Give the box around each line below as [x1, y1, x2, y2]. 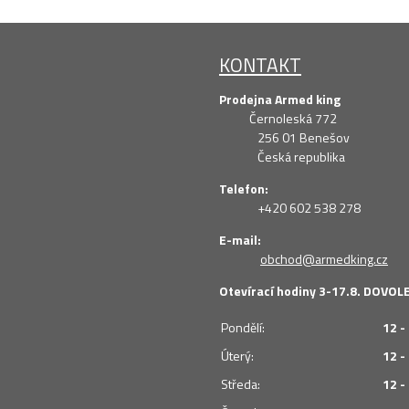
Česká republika [219, 146, 345, 166]
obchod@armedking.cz [260, 248, 388, 268]
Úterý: [221, 345, 254, 365]
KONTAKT [219, 49, 301, 79]
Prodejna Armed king [219, 89, 341, 109]
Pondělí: [221, 317, 265, 337]
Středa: [221, 373, 260, 393]
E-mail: [219, 229, 261, 249]
